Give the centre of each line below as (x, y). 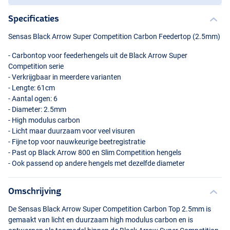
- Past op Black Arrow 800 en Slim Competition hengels (95, 153)
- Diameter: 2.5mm (37, 110)
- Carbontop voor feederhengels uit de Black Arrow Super (98, 56)
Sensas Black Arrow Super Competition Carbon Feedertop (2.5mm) (114, 37)
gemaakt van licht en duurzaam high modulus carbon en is (101, 220)
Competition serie (36, 66)
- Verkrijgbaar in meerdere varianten (65, 77)
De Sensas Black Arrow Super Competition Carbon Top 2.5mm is (110, 209)
